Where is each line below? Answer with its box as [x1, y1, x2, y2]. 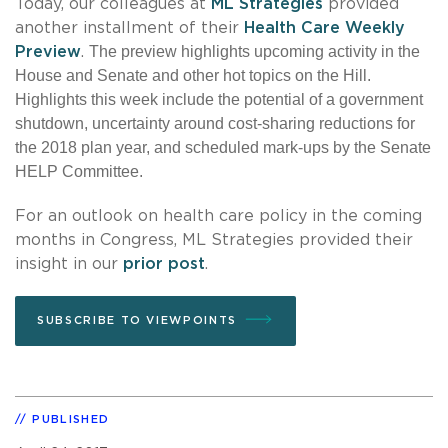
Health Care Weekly [244, 19, 405, 36]
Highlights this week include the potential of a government [15, 90, 423, 108]
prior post [123, 255, 205, 272]
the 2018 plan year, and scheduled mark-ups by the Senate [15, 138, 431, 156]
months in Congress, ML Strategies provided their [15, 231, 413, 248]
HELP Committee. [15, 162, 147, 180]
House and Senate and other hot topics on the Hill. [15, 66, 375, 84]
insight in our [15, 255, 123, 272]
